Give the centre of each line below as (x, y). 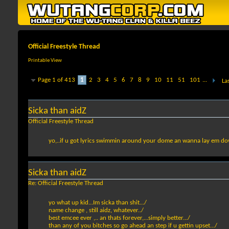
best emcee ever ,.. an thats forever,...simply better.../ (119, 218)
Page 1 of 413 (56, 80)
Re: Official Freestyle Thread (66, 184)
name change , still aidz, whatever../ (96, 211)
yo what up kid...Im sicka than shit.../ (98, 203)
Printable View (45, 61)
